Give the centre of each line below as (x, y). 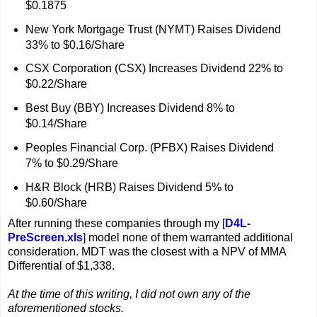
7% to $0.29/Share (71, 163)
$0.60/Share (56, 202)
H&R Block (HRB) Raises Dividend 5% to (129, 187)
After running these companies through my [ (116, 223)
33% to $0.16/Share (75, 45)
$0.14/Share (56, 124)
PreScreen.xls (45, 237)
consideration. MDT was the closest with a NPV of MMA (147, 251)
